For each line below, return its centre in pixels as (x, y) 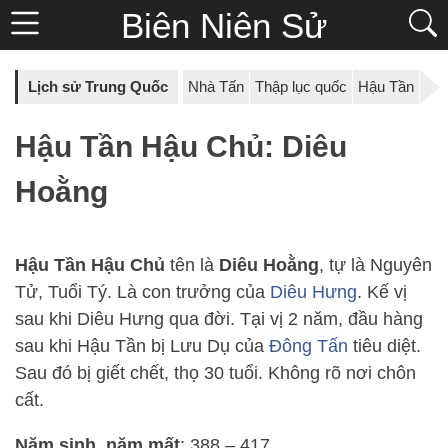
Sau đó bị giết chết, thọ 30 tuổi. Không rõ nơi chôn (215, 373)
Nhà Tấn (216, 86)
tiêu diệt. (384, 346)
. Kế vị (382, 292)
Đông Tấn (308, 346)
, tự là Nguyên (375, 265)
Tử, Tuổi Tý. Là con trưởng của (142, 292)
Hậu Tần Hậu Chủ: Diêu (181, 147)
